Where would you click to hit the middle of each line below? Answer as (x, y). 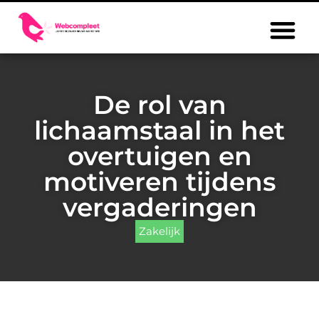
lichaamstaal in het (159, 130)
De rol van (159, 105)
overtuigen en (159, 156)
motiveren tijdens (159, 182)
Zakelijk (159, 231)
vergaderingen (159, 207)
